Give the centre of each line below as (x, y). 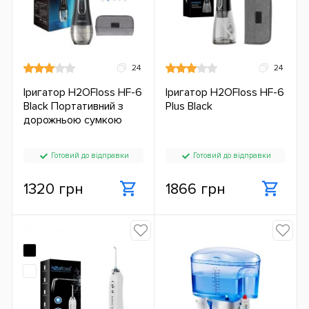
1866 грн (196, 190)
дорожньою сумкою (73, 120)
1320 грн (53, 190)
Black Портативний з (73, 106)
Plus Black (189, 106)
